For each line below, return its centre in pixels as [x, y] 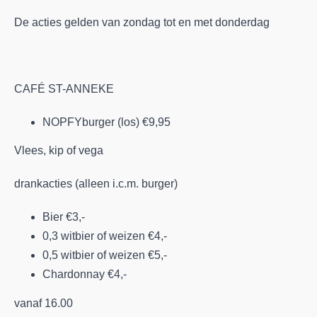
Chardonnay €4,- [85, 274]
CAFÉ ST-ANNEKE [64, 88]
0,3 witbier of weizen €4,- [105, 236]
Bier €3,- [64, 217]
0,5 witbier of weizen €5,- [105, 255]
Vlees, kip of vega [59, 150]
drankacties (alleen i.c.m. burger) [96, 184]
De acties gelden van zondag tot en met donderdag [142, 22]
